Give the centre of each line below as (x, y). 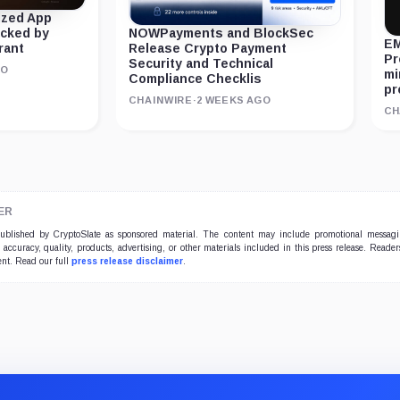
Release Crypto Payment (208, 49)
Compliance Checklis (196, 79)
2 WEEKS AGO (233, 100)
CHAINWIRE (161, 100)
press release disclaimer (127, 261)
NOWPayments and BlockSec (221, 33)
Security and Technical (201, 64)
